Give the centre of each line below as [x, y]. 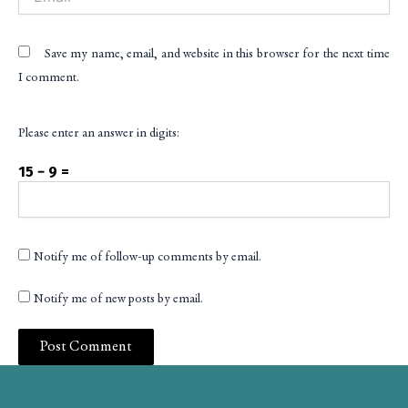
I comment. [49, 78]
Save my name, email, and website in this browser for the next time [217, 54]
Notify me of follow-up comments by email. [148, 257]
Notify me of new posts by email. [118, 299]
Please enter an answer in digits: [99, 133]
